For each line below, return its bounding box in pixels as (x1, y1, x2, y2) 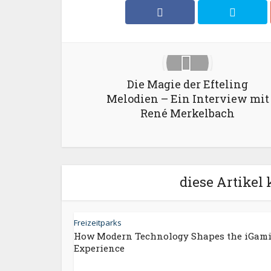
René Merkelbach (140, 106, 235, 120)
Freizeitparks (74, 217, 122, 228)
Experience (74, 242, 125, 254)
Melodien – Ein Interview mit (106, 91, 269, 106)
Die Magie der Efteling (127, 77, 248, 91)
